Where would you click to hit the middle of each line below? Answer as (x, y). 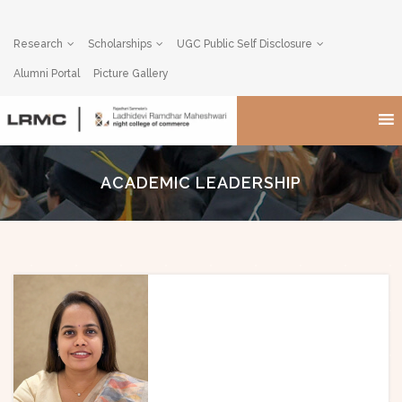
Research (38, 44)
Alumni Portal (47, 74)
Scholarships (120, 44)
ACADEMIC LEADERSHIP (201, 183)
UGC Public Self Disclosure (245, 44)
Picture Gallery (131, 74)
